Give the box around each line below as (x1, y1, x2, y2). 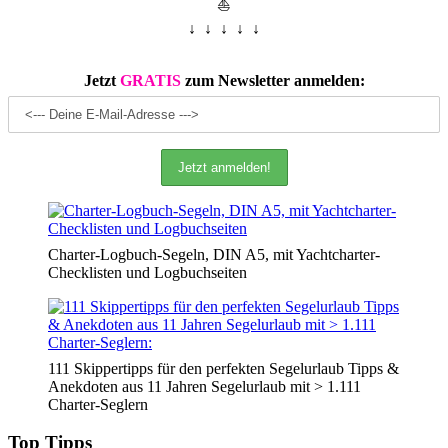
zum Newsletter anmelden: (180, 71, 365, 89)
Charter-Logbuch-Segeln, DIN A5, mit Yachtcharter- (48, 245, 380, 263)
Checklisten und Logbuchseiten (48, 263, 247, 281)
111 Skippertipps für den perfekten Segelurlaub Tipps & (48, 359, 399, 377)
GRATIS (119, 71, 181, 89)
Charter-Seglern (48, 395, 148, 413)
